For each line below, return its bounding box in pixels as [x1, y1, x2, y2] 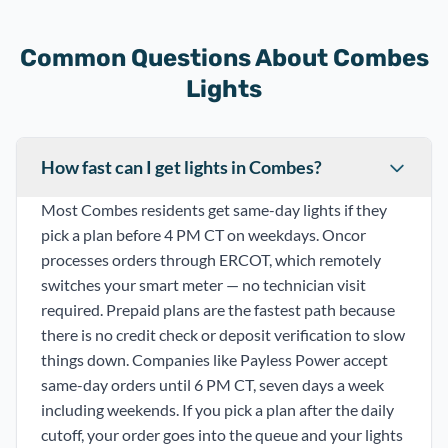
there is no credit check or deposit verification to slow [41, 325, 405, 344]
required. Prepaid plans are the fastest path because [41, 300, 395, 319]
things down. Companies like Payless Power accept [41, 350, 388, 369]
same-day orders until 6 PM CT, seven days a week [41, 375, 384, 394]
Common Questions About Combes [19, 44, 429, 72]
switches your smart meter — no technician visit [41, 275, 366, 294]
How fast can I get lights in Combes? [41, 156, 322, 178]
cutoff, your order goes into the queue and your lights [41, 425, 403, 444]
